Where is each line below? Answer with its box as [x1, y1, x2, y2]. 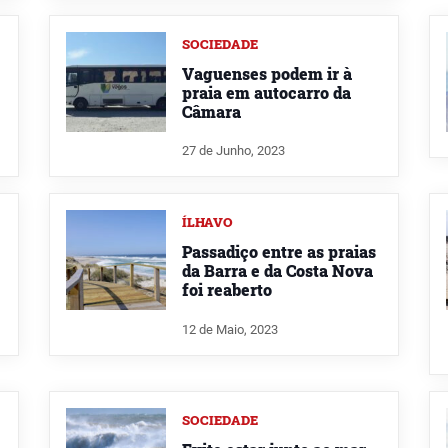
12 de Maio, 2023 [182, 322, 278, 338]
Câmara [182, 100, 241, 122]
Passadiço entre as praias [182, 241, 376, 263]
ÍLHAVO [182, 214, 233, 231]
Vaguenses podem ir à [182, 62, 352, 84]
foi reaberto [182, 279, 272, 301]
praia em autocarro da [182, 81, 351, 103]
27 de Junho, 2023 [182, 143, 285, 159]
